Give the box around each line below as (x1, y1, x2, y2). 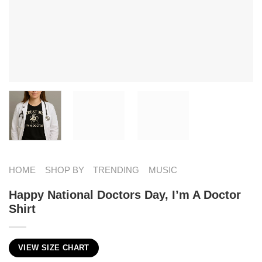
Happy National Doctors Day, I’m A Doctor (9, 188, 241, 201)
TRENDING (93, 164, 140, 175)
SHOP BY (44, 164, 84, 175)
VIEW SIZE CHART (18, 243, 89, 252)
